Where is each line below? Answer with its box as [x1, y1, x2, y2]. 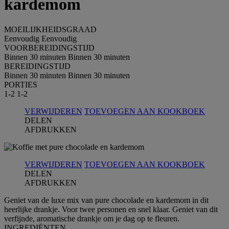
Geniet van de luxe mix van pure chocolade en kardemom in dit [4, 195, 209, 204]
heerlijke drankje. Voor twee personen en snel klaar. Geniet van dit [4, 204, 218, 214]
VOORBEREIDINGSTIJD [4, 43, 95, 52]
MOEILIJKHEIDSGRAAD [4, 25, 97, 34]
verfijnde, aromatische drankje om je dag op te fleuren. [4, 214, 179, 223]
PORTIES [4, 80, 37, 89]
